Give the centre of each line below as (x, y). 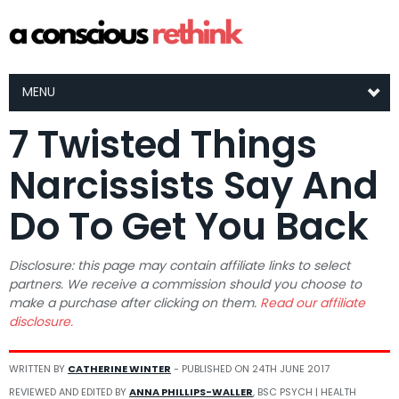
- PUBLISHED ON (213, 369)
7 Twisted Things (163, 145)
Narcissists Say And (194, 186)
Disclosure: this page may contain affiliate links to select (179, 265)
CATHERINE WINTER (119, 369)
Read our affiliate (313, 303)
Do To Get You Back (189, 227)
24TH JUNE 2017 (291, 369)
